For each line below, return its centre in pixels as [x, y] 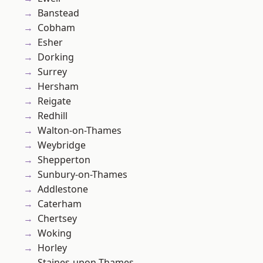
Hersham [58, 87]
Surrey [52, 72]
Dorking [56, 57]
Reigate [54, 101]
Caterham [60, 204]
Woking [55, 233]
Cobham [56, 28]
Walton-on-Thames [80, 131]
